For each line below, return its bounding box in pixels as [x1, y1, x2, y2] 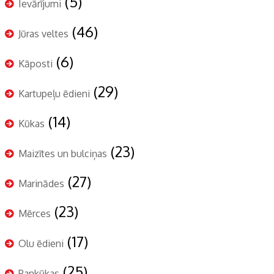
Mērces [18, 207, 51, 220]
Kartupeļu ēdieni [18, 87, 90, 100]
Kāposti [18, 57, 53, 70]
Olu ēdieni [18, 237, 64, 250]
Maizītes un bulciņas [18, 147, 107, 160]
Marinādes [18, 177, 64, 190]
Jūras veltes [18, 28, 68, 40]
